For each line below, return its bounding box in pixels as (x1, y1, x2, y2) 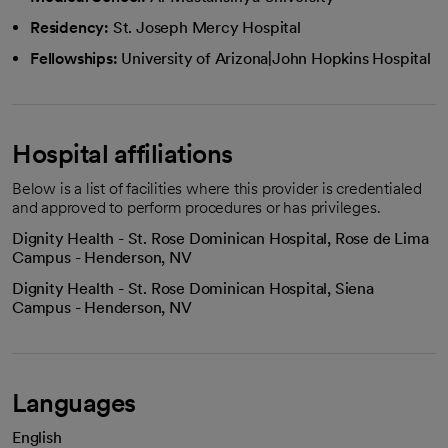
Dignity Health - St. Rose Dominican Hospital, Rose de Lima (12, 229, 429, 248)
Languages (12, 387, 136, 418)
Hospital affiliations (12, 138, 233, 169)
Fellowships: (30, 49, 118, 68)
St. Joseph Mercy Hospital (112, 18, 301, 37)
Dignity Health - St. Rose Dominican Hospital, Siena (12, 279, 374, 298)
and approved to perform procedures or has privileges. (12, 198, 381, 217)
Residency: (30, 18, 109, 37)
